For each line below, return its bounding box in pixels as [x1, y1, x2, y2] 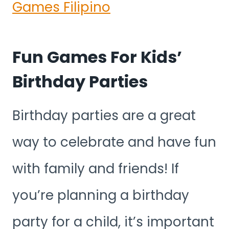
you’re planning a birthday [12, 186, 189, 204]
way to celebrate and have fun [12, 132, 216, 151]
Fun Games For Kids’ [12, 45, 182, 68]
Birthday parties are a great [12, 106, 196, 125]
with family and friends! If [12, 159, 179, 178]
